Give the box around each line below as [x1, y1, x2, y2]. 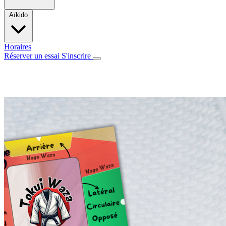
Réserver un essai [4, 51, 62, 60]
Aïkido [9, 11, 28, 19]
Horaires [4, 42, 31, 51]
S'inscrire [62, 51, 93, 60]
